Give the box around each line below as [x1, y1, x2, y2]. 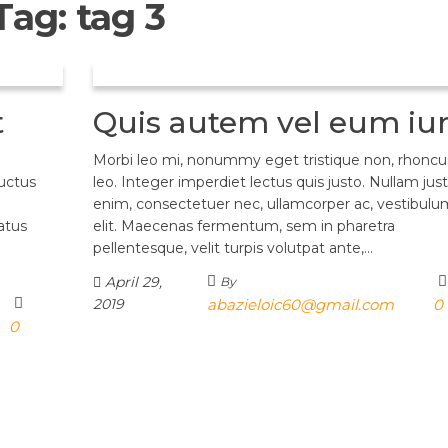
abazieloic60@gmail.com [207, 295, 395, 314]
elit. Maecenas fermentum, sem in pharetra [92, 217, 395, 235]
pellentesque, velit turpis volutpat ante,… [92, 239, 373, 257]
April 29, [100, 273, 162, 291]
